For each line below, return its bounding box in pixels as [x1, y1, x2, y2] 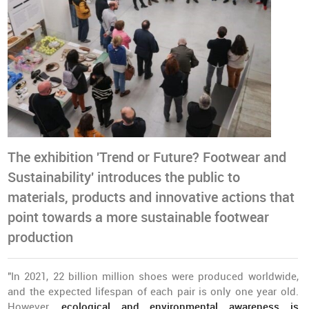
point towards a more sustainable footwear [8, 210, 270, 226]
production [8, 230, 74, 246]
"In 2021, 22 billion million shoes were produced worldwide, [8, 270, 299, 283]
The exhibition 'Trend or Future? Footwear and [8, 150, 287, 166]
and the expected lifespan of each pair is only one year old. [8, 286, 299, 298]
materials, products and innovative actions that [8, 190, 295, 206]
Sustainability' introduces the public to [8, 170, 241, 186]
